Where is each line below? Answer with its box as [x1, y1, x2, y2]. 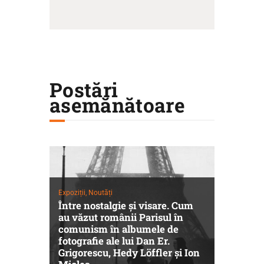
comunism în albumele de [58, 222, 179, 236]
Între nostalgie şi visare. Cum [58, 199, 193, 213]
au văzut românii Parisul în [58, 210, 183, 225]
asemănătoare [49, 92, 186, 118]
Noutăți [88, 189, 113, 197]
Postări [49, 77, 118, 103]
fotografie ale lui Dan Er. [58, 234, 170, 248]
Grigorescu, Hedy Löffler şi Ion [58, 246, 200, 260]
